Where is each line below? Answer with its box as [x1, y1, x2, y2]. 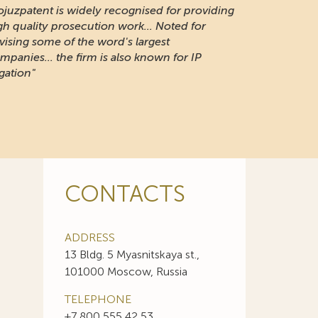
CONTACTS [65, 180, 185, 207]
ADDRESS [65, 231, 115, 244]
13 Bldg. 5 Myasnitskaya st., [65, 248, 199, 261]
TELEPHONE [65, 292, 131, 306]
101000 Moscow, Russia [65, 265, 187, 278]
